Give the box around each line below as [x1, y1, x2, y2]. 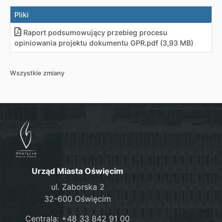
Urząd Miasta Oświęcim [32, 166, 124, 176]
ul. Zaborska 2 [51, 181, 105, 192]
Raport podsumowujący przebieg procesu [23, 28, 167, 37]
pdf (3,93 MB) [147, 39, 193, 47]
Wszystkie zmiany [10, 69, 64, 77]
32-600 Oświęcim [44, 193, 111, 204]
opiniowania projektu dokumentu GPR [14, 39, 145, 47]
